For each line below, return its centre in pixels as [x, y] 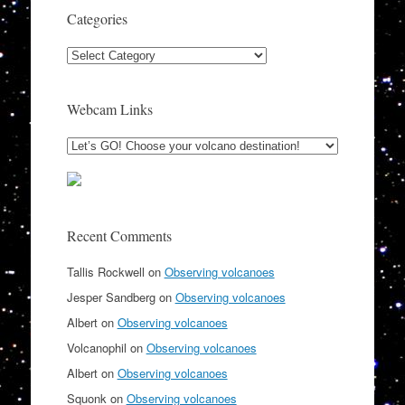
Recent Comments [119, 236]
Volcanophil [96, 348]
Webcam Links [109, 108]
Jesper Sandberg [111, 297]
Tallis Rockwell [105, 272]
